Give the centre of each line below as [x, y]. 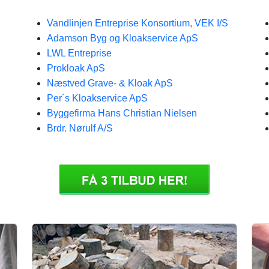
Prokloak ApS [76, 68]
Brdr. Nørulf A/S [80, 128]
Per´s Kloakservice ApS [97, 98]
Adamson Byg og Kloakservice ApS [122, 38]
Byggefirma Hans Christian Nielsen [122, 113]
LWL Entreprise [79, 53]
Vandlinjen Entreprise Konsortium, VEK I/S [138, 23]
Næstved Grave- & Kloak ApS [110, 83]
